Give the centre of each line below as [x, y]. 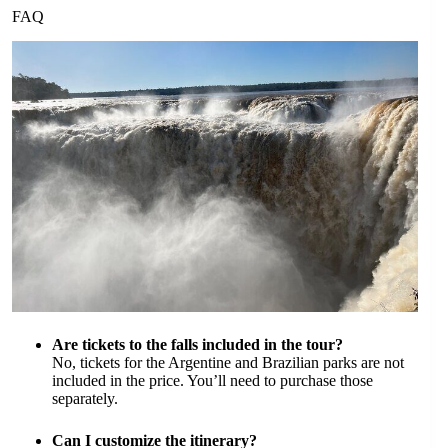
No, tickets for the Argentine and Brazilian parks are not [228, 362]
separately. [85, 398]
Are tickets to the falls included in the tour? [197, 344]
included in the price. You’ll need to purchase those [212, 380]
